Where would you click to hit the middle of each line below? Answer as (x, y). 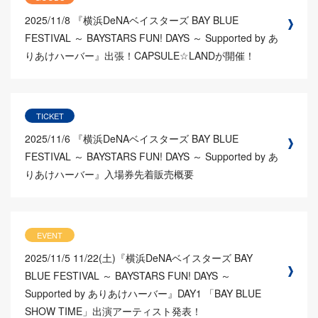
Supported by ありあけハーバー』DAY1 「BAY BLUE (143, 293)
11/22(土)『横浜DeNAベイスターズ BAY (163, 257)
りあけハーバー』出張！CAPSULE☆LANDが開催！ (140, 56)
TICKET (50, 116)
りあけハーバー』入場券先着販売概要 (109, 174)
